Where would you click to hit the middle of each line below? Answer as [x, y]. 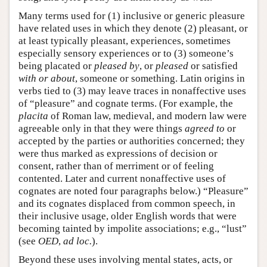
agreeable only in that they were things [102, 129]
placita [33, 116]
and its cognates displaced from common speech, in [127, 204]
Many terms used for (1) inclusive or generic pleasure [132, 16]
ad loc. [77, 241]
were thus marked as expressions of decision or [118, 154]
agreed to [205, 129]
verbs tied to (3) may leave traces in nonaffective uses [132, 91]
